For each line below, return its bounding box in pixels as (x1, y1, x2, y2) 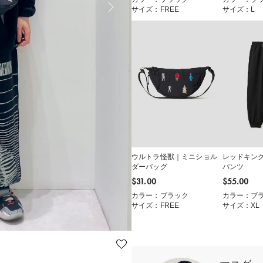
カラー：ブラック (131, 191, 189, 200)
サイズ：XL (222, 201, 260, 210)
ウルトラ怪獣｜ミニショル (131, 153, 217, 161)
